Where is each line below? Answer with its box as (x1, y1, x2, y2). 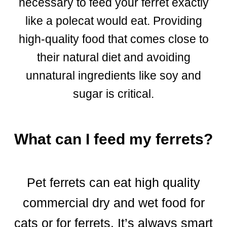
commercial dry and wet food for (22, 195, 205, 210)
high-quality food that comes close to (18, 32, 209, 46)
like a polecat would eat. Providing (25, 14, 202, 27)
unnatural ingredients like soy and (26, 68, 201, 82)
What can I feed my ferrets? (14, 130, 213, 147)
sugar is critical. (73, 87, 154, 100)
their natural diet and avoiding (36, 50, 191, 64)
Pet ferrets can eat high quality (27, 175, 200, 190)
